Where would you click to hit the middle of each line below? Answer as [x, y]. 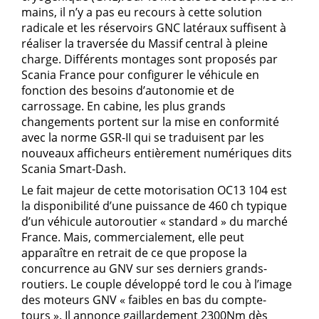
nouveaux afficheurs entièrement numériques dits [157, 153]
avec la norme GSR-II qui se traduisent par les [143, 138]
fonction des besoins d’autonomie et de [128, 91]
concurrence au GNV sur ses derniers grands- [144, 269]
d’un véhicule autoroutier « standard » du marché [155, 222]
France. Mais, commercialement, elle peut [133, 237]
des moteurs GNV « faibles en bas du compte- [144, 300]
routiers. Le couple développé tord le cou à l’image [157, 284]
